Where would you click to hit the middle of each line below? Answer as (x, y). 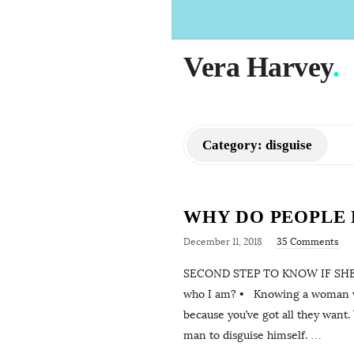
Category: (234, 145)
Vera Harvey (258, 67)
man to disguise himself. (245, 335)
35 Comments (308, 242)
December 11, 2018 (223, 242)
